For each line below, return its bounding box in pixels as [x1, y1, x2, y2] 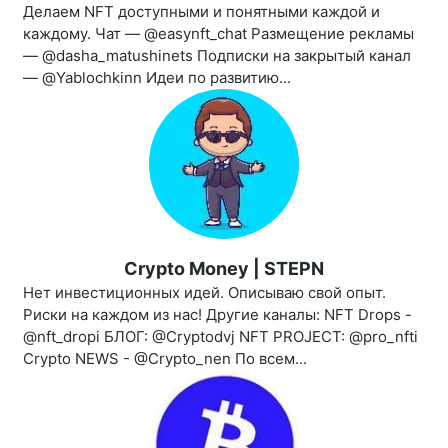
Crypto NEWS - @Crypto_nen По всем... [23, 349, 307, 369]
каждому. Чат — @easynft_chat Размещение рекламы [23, 24, 414, 44]
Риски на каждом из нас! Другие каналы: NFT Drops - [23, 305, 412, 325]
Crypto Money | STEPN [124, 258, 324, 280]
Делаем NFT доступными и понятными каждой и [23, 2, 380, 22]
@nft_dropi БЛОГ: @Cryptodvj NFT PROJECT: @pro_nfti [23, 327, 418, 347]
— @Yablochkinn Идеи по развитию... [23, 68, 291, 88]
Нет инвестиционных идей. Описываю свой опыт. [23, 283, 386, 303]
